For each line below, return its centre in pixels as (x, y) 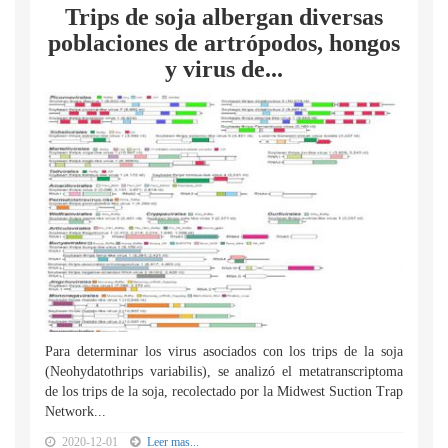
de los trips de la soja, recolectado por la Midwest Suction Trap (224, 391)
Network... (75, 411)
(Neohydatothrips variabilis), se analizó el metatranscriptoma (224, 371)
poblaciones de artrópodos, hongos (224, 43)
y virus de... (224, 69)
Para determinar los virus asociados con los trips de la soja (224, 351)
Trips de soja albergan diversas (224, 17)
